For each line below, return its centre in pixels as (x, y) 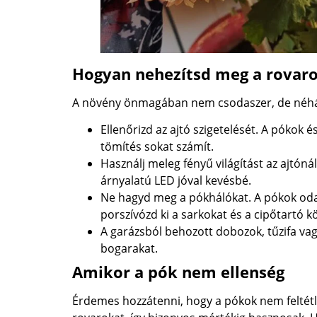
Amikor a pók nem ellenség (178, 272)
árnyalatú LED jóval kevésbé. (176, 181)
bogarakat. (129, 249)
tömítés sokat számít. (157, 147)
